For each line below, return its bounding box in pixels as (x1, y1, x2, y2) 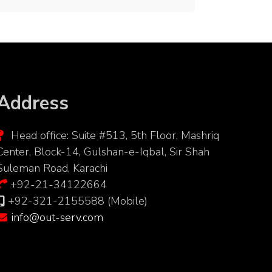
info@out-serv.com (12, 210, 104, 225)
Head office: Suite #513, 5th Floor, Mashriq (7, 128, 219, 143)
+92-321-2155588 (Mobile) (4, 194, 148, 209)
